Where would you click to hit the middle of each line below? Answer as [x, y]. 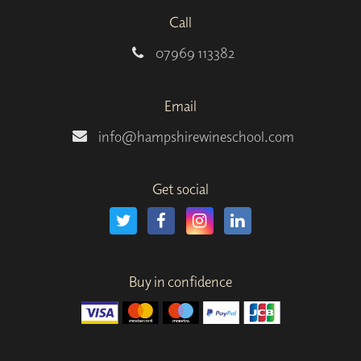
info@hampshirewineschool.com [196, 136]
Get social [180, 189]
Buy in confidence [180, 282]
